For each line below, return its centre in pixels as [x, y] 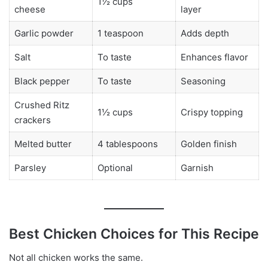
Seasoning [203, 81]
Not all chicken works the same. [76, 258]
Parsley [30, 167]
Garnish [197, 167]
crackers [32, 120]
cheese [30, 9]
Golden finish [208, 144]
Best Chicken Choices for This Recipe [134, 234]
